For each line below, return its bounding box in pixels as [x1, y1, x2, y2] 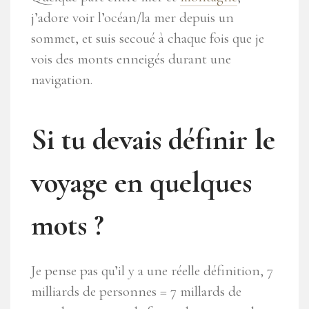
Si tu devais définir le [31, 121, 275, 157]
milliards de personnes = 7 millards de [31, 283, 241, 301]
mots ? [31, 206, 104, 243]
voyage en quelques [31, 163, 252, 200]
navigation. [31, 70, 92, 88]
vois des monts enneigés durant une [31, 50, 231, 68]
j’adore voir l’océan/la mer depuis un [31, 8, 234, 26]
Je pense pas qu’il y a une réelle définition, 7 [31, 262, 273, 280]
